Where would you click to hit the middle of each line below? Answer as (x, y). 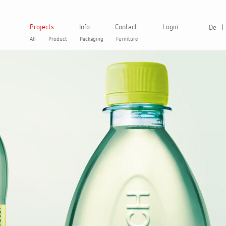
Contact (126, 26)
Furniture (127, 39)
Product (58, 39)
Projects (42, 26)
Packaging (92, 39)
